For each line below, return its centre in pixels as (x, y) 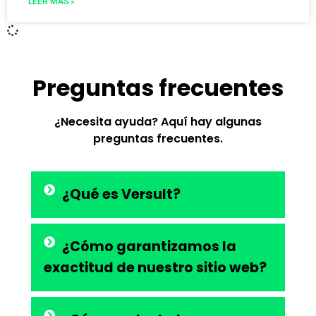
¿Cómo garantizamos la (149, 247)
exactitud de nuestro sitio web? (155, 268)
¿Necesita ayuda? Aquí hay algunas (158, 121)
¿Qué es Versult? (121, 195)
